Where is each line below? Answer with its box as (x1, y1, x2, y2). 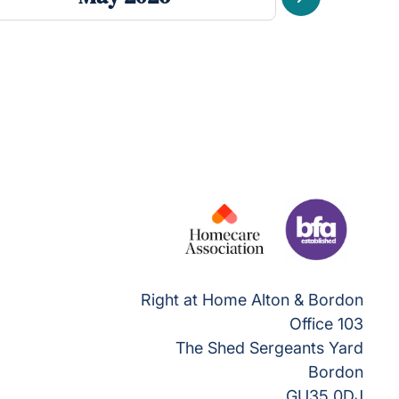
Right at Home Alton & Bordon (141, 290, 363, 309)
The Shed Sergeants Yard (175, 338, 363, 357)
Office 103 (289, 314, 363, 333)
